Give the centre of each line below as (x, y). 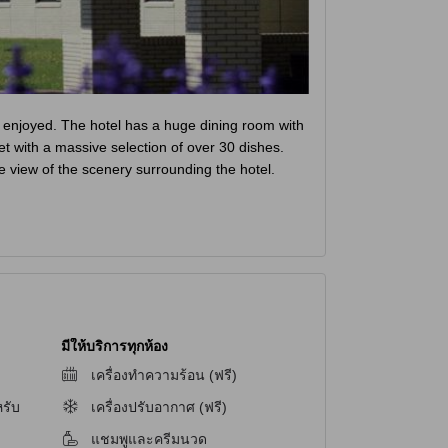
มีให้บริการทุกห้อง (114, 345)
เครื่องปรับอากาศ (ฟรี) (158, 407)
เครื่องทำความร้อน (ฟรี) (163, 375)
